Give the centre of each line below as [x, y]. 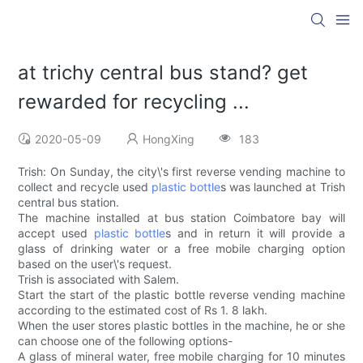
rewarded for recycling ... [134, 102]
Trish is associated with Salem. [99, 280]
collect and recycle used [85, 187]
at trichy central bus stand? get [163, 73]
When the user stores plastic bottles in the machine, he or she [181, 326]
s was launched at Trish [283, 187]
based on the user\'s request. [95, 264]
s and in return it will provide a [255, 233]
